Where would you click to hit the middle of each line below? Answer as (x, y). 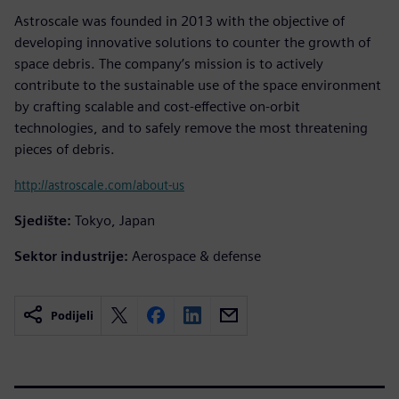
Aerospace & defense (196, 256)
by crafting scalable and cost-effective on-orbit (157, 106)
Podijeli (72, 315)
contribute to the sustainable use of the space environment (198, 85)
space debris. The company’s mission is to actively (169, 63)
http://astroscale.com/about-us (99, 184)
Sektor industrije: (71, 256)
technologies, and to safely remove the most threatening (191, 127)
